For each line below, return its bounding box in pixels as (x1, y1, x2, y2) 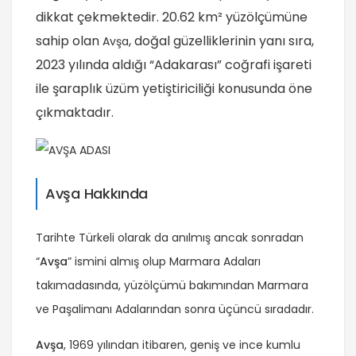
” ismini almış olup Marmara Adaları (68, 253, 261, 269)
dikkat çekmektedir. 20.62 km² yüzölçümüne (36, 8, 308, 27)
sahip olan (36, 32, 103, 51)
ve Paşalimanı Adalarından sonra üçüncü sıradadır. (36, 300, 314, 317)
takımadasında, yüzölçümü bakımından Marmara (36, 277, 308, 293)
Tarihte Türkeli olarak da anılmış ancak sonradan (36, 229, 304, 246)
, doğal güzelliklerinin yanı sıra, (129, 32, 314, 51)
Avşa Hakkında (45, 183, 149, 203)
